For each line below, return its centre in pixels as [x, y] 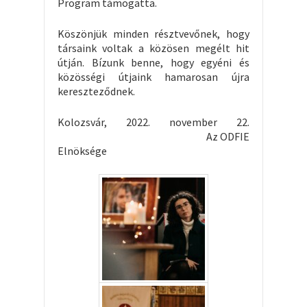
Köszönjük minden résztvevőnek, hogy [153, 33]
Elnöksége [82, 150]
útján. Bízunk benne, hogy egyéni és [153, 62]
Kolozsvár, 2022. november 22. [153, 122]
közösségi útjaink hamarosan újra [153, 76]
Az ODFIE [153, 136]
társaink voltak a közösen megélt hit [153, 48]
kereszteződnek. [96, 91]
